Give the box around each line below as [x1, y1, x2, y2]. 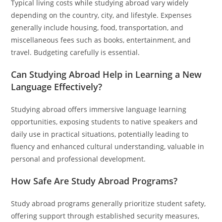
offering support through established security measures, [11, 211, 200, 221]
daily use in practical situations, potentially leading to [11, 129, 189, 139]
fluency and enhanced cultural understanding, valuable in [11, 142, 205, 151]
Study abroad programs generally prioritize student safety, [11, 199, 206, 208]
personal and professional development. [11, 154, 146, 164]
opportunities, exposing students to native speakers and [11, 117, 198, 126]
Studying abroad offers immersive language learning [11, 105, 187, 114]
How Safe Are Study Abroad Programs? [11, 175, 178, 187]
